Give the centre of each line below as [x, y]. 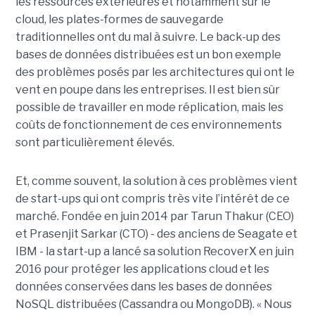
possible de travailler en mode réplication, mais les [149, 108]
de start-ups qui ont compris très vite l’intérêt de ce [152, 199]
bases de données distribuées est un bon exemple [148, 55]
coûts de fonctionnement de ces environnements [148, 125]
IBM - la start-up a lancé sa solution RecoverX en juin [154, 252]
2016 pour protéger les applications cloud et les [142, 269]
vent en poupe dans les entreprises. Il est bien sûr [147, 90]
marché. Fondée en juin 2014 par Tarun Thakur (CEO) [154, 217]
